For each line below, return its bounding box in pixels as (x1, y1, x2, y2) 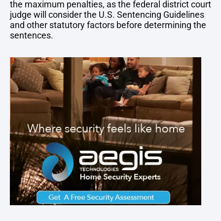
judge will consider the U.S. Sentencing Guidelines (10, 9, 204, 20)
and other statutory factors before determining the (10, 19, 206, 30)
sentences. (10, 30, 53, 40)
